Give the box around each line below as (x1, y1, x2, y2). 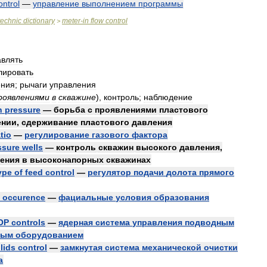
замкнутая (60, 243, 103, 252)
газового (92, 130, 129, 139)
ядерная (58, 218, 93, 227)
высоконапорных (30, 155, 104, 164)
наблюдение (144, 92, 193, 102)
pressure (5, 105, 41, 114)
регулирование (24, 130, 89, 139)
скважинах (106, 155, 151, 164)
